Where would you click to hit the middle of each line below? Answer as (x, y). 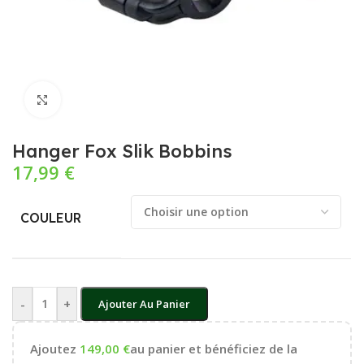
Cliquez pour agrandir (121, 100)
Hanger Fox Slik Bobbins (122, 151)
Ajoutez (55, 348)
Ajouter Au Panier (144, 303)
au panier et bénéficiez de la (214, 348)
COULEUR (51, 217)
